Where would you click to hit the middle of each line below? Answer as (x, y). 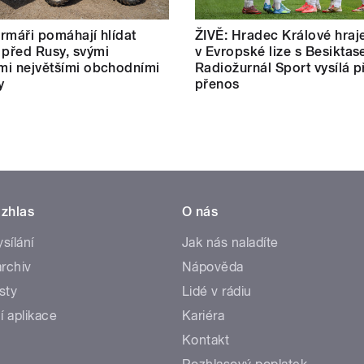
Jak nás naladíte (230, 242)
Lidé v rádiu (217, 291)
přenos (217, 84)
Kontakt (206, 340)
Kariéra (204, 315)
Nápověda (213, 266)
